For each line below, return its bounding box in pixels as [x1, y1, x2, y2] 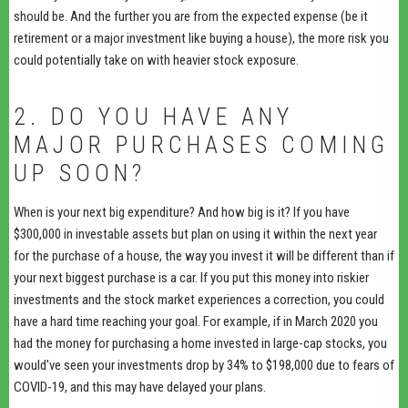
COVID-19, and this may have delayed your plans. [14, 378, 266, 395]
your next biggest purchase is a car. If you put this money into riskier [14, 269, 369, 286]
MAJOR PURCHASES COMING [14, 130, 390, 158]
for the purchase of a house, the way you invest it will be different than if [14, 247, 394, 264]
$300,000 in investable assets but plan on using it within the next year [14, 225, 377, 242]
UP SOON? [14, 158, 147, 187]
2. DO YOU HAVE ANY [14, 102, 294, 130]
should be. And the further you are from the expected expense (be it [14, 7, 368, 25]
